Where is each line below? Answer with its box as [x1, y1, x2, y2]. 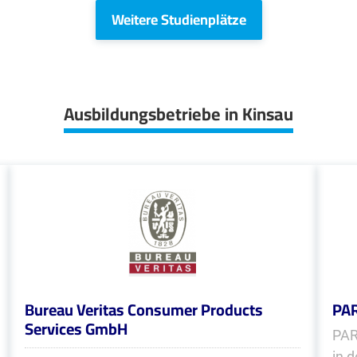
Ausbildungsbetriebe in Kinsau [64, 97, 293, 131]
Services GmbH [24, 314, 127, 343]
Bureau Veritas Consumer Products [24, 295, 263, 324]
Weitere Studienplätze [111, 6, 246, 33]
